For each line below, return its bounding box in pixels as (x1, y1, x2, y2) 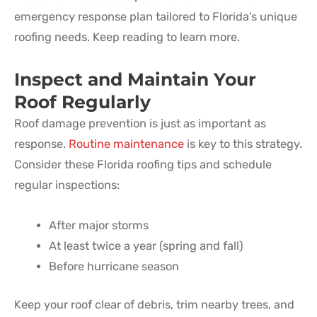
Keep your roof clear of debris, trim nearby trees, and (14, 297, 294, 311)
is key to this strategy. (184, 137, 302, 151)
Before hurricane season (49, 260, 180, 274)
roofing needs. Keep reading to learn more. (14, 30, 240, 44)
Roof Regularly (14, 91, 151, 113)
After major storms (49, 219, 149, 233)
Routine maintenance (69, 137, 184, 151)
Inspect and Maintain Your (14, 68, 256, 90)
